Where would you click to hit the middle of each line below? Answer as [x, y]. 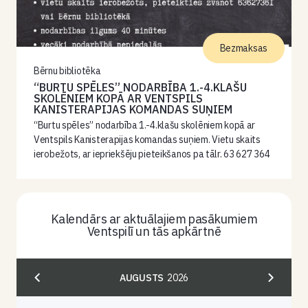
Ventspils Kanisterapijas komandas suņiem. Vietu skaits [147, 140]
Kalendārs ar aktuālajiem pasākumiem [154, 219]
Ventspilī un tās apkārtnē [154, 231]
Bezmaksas [243, 48]
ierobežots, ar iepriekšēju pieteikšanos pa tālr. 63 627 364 [152, 154]
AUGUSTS [142, 277]
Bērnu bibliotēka [67, 71]
